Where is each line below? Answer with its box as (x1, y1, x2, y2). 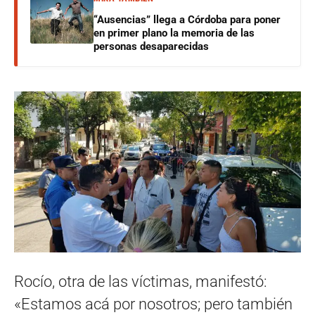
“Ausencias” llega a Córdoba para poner (94, 13, 281, 26)
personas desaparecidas (94, 39, 209, 53)
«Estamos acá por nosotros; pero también (14, 295, 292, 314)
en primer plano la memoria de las (94, 26, 255, 39)
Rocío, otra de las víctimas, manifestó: (14, 273, 267, 291)
